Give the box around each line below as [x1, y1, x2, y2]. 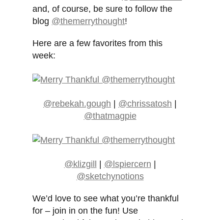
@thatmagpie [83, 111, 137, 121]
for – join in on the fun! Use [32, 206, 138, 216]
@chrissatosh [118, 99, 172, 109]
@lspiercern [104, 159, 151, 169]
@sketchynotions [76, 171, 144, 182]
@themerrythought [52, 16, 125, 27]
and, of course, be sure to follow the [32, 4, 173, 14]
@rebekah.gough [43, 99, 111, 109]
